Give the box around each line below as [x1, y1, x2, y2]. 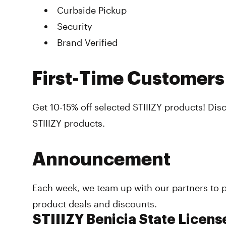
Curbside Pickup [57, 5, 127, 16]
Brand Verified [57, 37, 118, 48]
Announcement [32, 150, 171, 168]
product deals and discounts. [32, 198, 157, 209]
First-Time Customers [32, 70, 224, 88]
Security [57, 21, 92, 32]
